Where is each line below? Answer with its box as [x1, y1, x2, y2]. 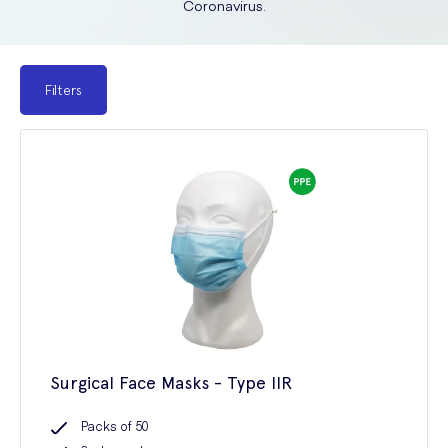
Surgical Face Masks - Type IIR [51, 372, 292, 393]
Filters [45, 82, 82, 98]
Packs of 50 [81, 417, 149, 434]
